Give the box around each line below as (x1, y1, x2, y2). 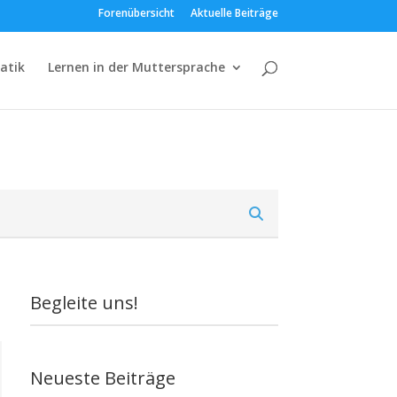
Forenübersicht (97, 5, 175, 20)
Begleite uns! (30, 290, 139, 315)
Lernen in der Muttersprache (47, 58, 225, 75)
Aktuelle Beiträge (190, 5, 278, 20)
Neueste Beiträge (30, 365, 176, 390)
